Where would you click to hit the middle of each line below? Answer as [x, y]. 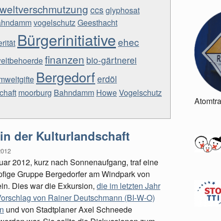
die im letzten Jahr [129, 186]
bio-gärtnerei [111, 60]
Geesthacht [97, 22]
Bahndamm [74, 92]
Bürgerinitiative [67, 39]
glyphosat [123, 10]
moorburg [35, 92]
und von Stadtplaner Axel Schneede [68, 209]
